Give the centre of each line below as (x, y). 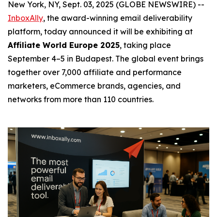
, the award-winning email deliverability (118, 18)
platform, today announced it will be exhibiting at (100, 31)
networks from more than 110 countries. (81, 99)
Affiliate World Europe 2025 (64, 45)
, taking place (145, 45)
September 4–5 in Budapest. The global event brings (106, 59)
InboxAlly (25, 18)
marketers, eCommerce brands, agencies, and (94, 86)
